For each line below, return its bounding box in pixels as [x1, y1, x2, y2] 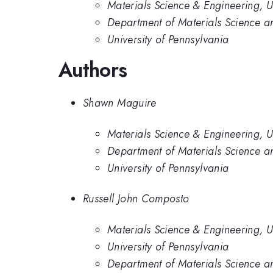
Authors [58, 55, 127, 84]
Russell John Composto [83, 191, 190, 207]
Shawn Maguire [83, 95, 157, 112]
